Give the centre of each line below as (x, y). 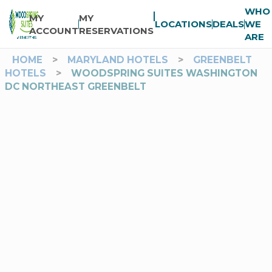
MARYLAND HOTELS (118, 60)
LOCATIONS (183, 24)
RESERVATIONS (116, 30)
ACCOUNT (54, 30)
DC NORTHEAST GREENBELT (76, 87)
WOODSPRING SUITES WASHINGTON (164, 73)
